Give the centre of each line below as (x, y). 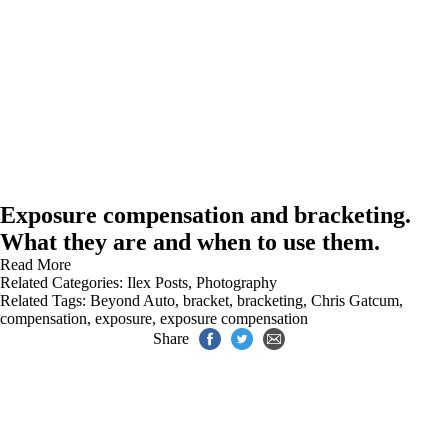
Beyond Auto (132, 300)
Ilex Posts (157, 282)
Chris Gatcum (355, 300)
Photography (236, 282)
